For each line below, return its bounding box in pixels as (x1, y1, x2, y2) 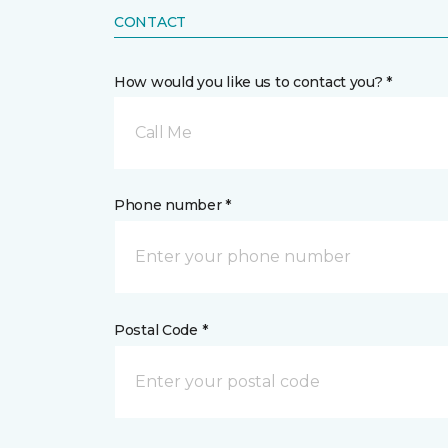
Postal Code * (114, 321, 208, 339)
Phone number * (114, 196, 232, 214)
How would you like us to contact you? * (114, 73, 393, 91)
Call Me (135, 123, 192, 142)
